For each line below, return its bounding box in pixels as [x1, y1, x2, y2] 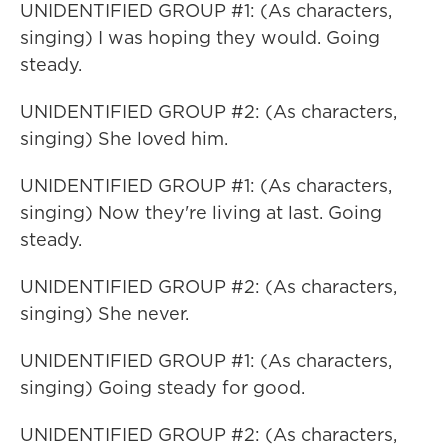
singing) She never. [20, 301, 189, 326]
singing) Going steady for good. [20, 375, 305, 400]
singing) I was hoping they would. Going [20, 25, 380, 50]
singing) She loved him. [20, 126, 228, 151]
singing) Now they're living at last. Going [20, 200, 382, 225]
